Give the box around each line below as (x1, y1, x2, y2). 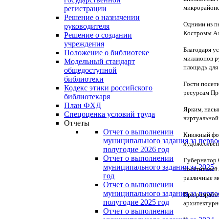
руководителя (64, 22, 109, 30)
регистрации (64, 4, 107, 13)
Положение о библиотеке (64, 48, 149, 57)
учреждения (64, 40, 104, 48)
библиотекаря (64, 92, 110, 101)
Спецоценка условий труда (64, 110, 155, 118)
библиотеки (64, 75, 104, 83)
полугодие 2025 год (103, 198, 169, 206)
